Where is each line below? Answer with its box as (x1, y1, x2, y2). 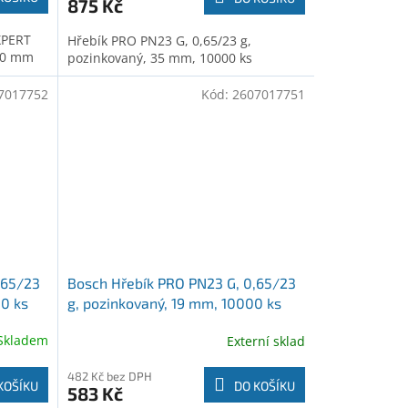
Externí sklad (226, 331, 305, 350)
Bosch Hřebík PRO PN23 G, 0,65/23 (66, 274, 296, 292)
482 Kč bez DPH (66, 369, 152, 384)
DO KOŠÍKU (233, 378, 295, 394)
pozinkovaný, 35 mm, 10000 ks (66, 49, 252, 67)
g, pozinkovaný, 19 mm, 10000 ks (66, 294, 281, 312)
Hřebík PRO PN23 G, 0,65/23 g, (66, 32, 251, 50)
